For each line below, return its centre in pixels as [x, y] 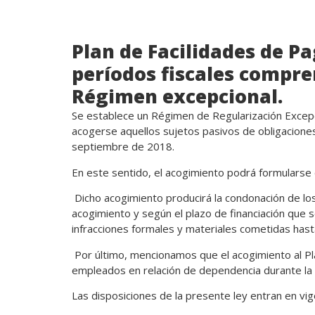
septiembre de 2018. [123, 147]
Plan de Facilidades [163, 51]
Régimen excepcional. [177, 96]
